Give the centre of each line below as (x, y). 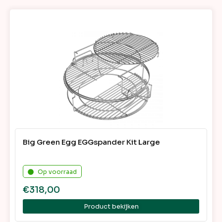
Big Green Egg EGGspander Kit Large (91, 142)
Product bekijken (111, 207)
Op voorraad (57, 172)
